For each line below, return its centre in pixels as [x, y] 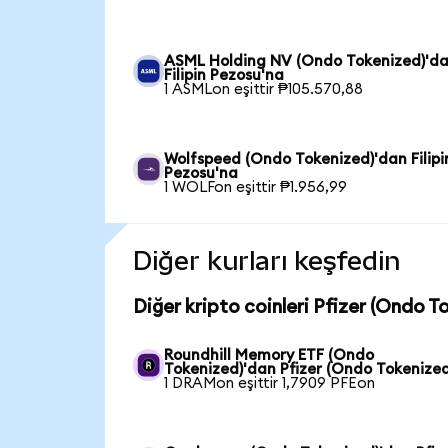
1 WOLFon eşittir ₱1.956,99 [256, 188]
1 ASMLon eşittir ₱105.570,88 [264, 90]
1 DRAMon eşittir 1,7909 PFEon [270, 384]
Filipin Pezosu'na [224, 76]
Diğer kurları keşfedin [266, 261]
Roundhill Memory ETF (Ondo [269, 356]
